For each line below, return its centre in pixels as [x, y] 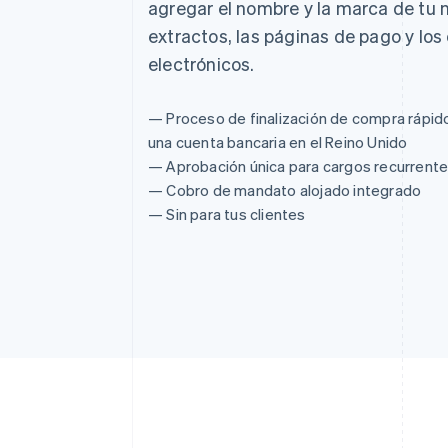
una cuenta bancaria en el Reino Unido [278, 141]
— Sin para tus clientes [227, 213]
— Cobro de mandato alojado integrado [285, 189]
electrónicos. [201, 63]
